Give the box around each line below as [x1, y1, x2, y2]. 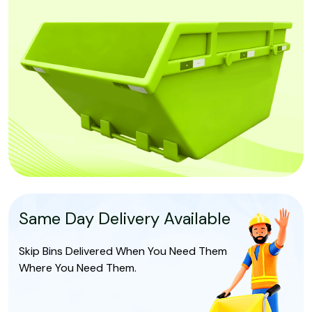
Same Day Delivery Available [19, 208, 231, 230]
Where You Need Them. [19, 260, 136, 276]
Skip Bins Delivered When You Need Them [19, 244, 227, 259]
